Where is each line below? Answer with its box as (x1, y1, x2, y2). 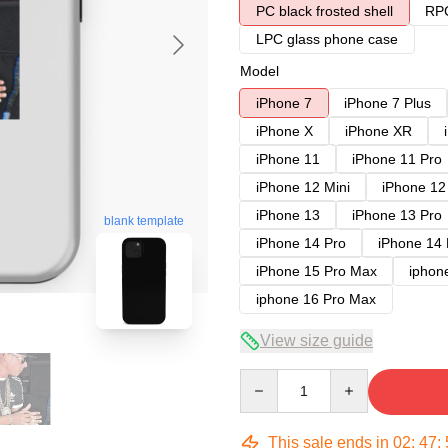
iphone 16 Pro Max (256, 291, 376, 307)
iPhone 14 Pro (256, 235, 346, 251)
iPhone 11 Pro (352, 151, 442, 167)
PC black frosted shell (256, 3, 393, 19)
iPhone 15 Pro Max (256, 263, 377, 279)
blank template (104, 214, 184, 229)
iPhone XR (345, 123, 412, 139)
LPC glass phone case (256, 31, 398, 47)
